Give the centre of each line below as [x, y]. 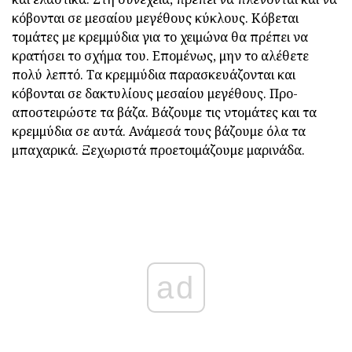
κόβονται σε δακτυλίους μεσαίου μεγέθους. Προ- [155, 94]
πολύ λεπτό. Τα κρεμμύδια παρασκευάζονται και [154, 75]
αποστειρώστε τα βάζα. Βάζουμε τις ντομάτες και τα [164, 113]
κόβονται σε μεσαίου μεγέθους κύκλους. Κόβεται [155, 18]
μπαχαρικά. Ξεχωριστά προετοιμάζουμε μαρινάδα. [158, 150]
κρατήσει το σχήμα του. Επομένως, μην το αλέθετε [160, 56]
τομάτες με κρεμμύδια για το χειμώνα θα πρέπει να [160, 37]
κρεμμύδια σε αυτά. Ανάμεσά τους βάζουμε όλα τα [159, 132]
